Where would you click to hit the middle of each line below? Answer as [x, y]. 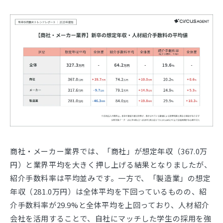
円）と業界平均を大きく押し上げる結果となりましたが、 [111, 165]
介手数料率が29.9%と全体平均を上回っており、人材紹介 [110, 205]
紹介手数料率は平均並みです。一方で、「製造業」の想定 [111, 178]
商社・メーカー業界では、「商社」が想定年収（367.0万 [109, 151]
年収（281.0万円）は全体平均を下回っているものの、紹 [109, 192]
